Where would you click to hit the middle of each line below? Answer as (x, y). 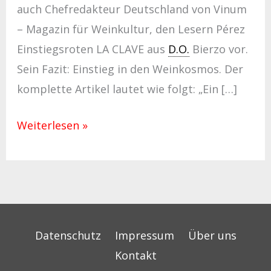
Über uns (212, 236)
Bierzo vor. (218, 49)
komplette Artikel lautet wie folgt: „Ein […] (127, 89)
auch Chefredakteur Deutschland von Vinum (132, 9)
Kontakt (135, 256)
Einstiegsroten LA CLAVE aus (92, 49)
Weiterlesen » (52, 125)
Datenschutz (68, 236)
